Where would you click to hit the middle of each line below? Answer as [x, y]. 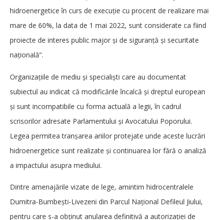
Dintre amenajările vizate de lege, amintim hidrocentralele [102, 187]
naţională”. [27, 55]
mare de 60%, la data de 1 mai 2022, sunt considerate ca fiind [108, 26]
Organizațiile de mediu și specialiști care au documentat [98, 77]
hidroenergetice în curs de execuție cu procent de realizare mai [109, 11]
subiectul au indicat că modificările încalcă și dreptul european [108, 91]
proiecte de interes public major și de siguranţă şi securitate [104, 40]
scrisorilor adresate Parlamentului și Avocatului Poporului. [101, 121]
